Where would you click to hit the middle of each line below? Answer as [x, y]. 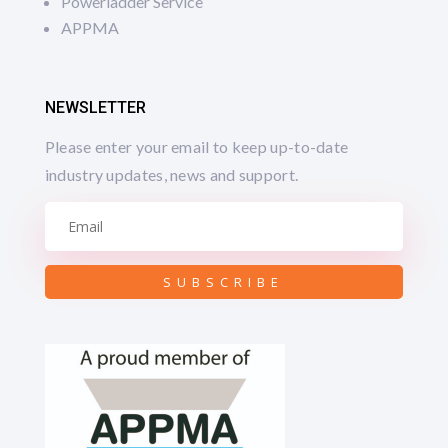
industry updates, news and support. [173, 174]
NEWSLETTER [95, 107]
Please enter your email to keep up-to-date [196, 146]
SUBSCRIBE [224, 281]
